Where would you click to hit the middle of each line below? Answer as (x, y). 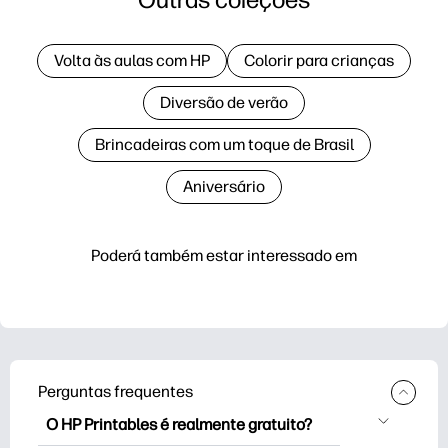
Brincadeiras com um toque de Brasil (224, 144)
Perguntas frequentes (115, 391)
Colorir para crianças (319, 60)
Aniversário (224, 186)
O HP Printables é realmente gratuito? (179, 424)
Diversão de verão (224, 102)
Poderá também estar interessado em (224, 255)
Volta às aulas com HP (132, 60)
